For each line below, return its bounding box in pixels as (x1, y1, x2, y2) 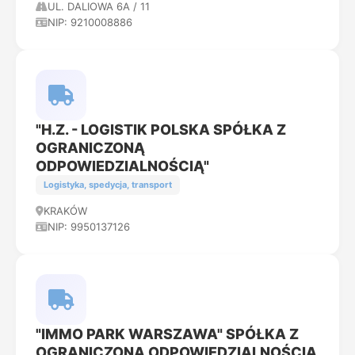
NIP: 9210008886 (48, 16, 132, 29)
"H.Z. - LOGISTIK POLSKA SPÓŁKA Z (36, 121, 286, 138)
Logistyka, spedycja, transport (44, 179, 172, 190)
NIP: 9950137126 (48, 220, 130, 233)
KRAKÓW (44, 204, 87, 217)
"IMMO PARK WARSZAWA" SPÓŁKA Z (36, 326, 299, 342)
